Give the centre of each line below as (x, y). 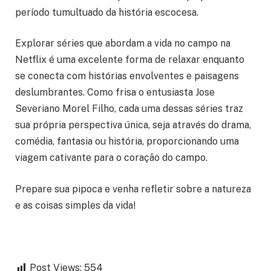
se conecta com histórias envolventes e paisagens (127, 76)
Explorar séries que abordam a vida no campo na (123, 44)
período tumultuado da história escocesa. (108, 12)
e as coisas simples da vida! (75, 205)
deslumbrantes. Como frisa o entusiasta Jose (115, 93)
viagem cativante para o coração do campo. (111, 158)
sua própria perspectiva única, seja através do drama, (133, 125)
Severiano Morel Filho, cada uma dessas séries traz (129, 109)
